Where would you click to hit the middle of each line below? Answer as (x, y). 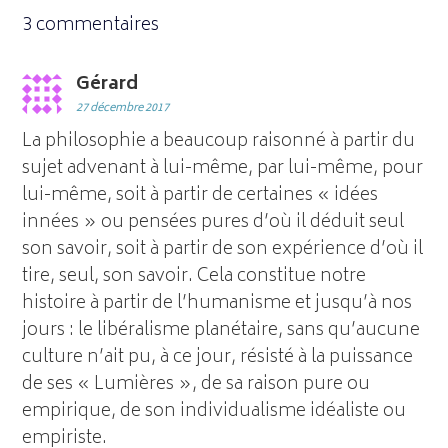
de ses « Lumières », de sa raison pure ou (196, 384)
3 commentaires (91, 25)
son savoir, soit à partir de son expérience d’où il (223, 249)
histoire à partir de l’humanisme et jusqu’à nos (217, 303)
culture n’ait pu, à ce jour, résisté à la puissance (218, 357)
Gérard (107, 84)
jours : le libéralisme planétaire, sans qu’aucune (221, 330)
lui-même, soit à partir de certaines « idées (200, 195)
